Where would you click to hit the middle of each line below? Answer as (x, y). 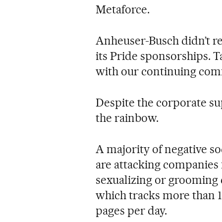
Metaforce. (123, 10)
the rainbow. (127, 118)
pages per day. (132, 211)
